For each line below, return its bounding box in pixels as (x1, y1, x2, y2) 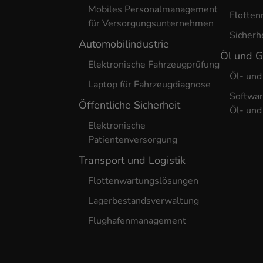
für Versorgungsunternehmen (88, 17, 214, 30)
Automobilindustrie (79, 37, 170, 51)
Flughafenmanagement (88, 214, 187, 227)
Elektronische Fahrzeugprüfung (88, 58, 220, 71)
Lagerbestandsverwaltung (88, 194, 200, 207)
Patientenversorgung (88, 133, 178, 146)
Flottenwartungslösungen (88, 174, 199, 187)
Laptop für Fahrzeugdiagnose (88, 78, 211, 91)
